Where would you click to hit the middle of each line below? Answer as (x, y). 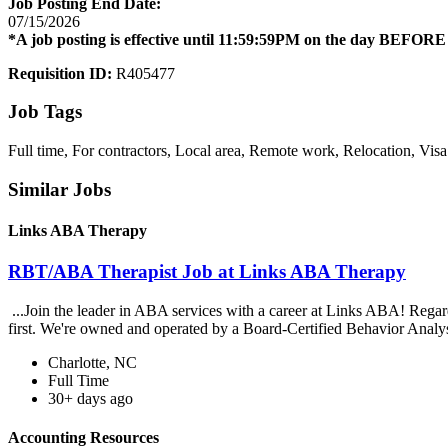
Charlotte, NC (92, 362)
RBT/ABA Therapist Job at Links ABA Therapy (207, 272)
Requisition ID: (62, 73)
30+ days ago (90, 398)
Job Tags (45, 112)
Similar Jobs (59, 189)
